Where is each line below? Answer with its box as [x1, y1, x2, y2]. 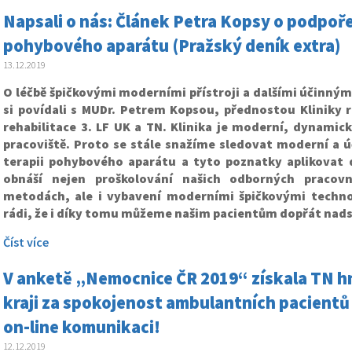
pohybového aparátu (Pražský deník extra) [3, 35, 341, 57]
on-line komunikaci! [3, 316, 160, 339]
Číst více [3, 234, 49, 251]
